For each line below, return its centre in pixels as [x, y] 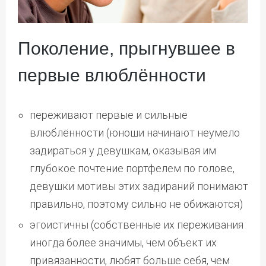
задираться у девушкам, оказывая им [123, 150]
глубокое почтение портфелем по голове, [132, 168]
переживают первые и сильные [109, 115]
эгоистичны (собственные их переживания [137, 224]
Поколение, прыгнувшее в [126, 48]
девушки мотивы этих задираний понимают [139, 186]
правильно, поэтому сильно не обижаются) [136, 204]
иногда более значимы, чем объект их [123, 242]
